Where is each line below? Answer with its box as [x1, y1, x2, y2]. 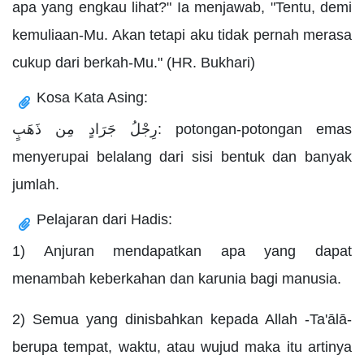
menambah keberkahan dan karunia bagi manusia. [12, 270, 341, 287]
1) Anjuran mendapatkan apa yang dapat [12, 242, 352, 259]
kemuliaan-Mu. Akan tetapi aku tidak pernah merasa [12, 26, 352, 43]
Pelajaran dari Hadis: [37, 210, 172, 227]
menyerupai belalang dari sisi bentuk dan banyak [12, 148, 352, 165]
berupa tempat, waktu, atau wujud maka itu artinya [12, 338, 352, 355]
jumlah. [12, 175, 59, 193]
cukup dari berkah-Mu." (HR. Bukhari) [12, 54, 255, 71]
